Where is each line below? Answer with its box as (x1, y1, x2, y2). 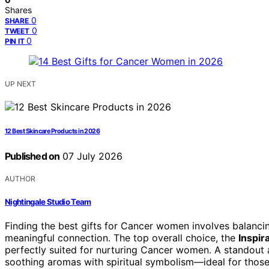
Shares (5, 5, 32, 16)
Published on (5, 150, 60, 163)
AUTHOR (5, 174, 35, 184)
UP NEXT (5, 79, 36, 89)
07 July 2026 (59, 150, 123, 163)
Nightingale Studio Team (5, 196, 91, 207)
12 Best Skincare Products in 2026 (5, 127, 100, 136)
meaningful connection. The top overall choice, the (5, 231, 238, 244)
